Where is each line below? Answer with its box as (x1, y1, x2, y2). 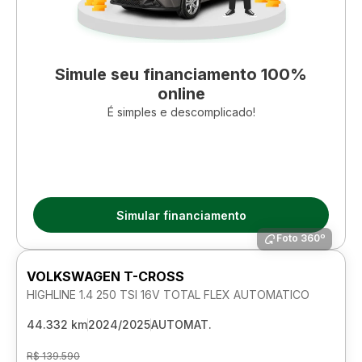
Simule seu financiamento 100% (55, 65, 307, 84)
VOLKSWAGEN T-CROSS (27, 268, 184, 284)
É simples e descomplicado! (107, 105, 255, 119)
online (157, 84, 205, 103)
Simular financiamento (116, 208, 246, 222)
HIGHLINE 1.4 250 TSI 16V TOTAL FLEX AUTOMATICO (27, 288, 309, 301)
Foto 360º (276, 232, 326, 244)
